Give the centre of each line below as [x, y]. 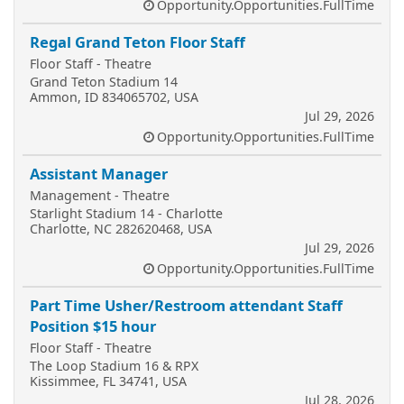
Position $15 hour [93, 326]
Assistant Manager [99, 173]
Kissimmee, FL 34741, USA [108, 381]
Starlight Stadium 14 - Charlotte [126, 213]
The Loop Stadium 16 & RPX [114, 365]
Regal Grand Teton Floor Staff [138, 41]
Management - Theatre [100, 195]
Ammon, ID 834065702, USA [114, 96]
